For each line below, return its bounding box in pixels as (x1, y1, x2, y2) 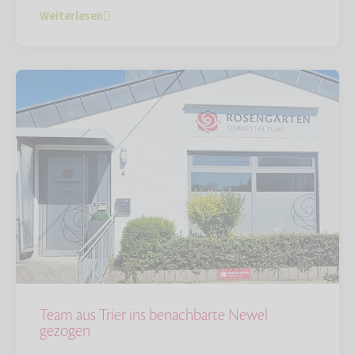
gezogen (40, 321, 90, 342)
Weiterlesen (40, 8, 103, 25)
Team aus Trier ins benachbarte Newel (40, 305, 268, 326)
